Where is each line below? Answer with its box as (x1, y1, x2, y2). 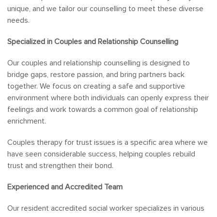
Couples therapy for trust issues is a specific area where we (7, 138, 208, 147)
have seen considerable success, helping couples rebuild (7, 149, 195, 159)
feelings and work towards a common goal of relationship (7, 105, 198, 114)
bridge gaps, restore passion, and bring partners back (7, 70, 185, 79)
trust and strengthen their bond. (7, 161, 113, 170)
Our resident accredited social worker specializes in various (7, 203, 204, 213)
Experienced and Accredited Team (7, 182, 123, 192)
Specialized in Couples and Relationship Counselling (7, 37, 178, 46)
